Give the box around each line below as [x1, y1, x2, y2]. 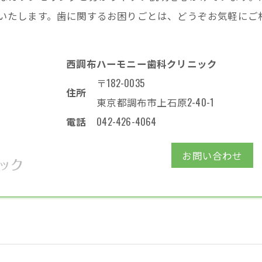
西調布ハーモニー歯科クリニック [66, 56, 218, 71]
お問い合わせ [182, 147, 243, 163]
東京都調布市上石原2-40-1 [96, 94, 214, 109]
